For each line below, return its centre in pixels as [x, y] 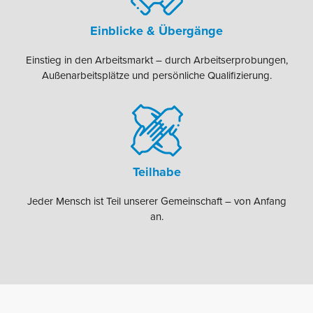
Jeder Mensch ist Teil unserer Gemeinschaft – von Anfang [156, 202]
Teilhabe [156, 172]
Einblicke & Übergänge [156, 30]
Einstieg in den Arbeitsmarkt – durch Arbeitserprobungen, [156, 60]
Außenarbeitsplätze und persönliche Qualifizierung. [156, 75]
